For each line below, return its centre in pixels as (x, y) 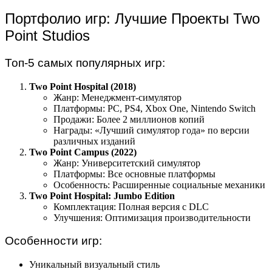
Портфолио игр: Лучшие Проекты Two (132, 19)
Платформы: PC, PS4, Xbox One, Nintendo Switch (155, 108)
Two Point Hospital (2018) (83, 86)
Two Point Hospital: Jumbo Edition (102, 195)
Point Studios (47, 36)
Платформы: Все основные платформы (134, 174)
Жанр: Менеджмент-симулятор (117, 97)
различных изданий (94, 141)
